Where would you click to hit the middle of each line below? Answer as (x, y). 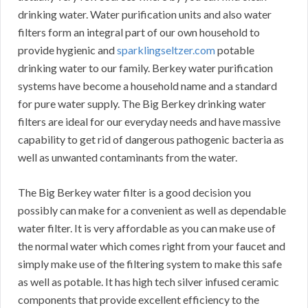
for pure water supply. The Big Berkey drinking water (142, 104)
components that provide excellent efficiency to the (139, 300)
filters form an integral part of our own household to (139, 32)
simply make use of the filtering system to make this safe (150, 264)
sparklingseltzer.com (166, 50)
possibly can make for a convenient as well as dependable (152, 210)
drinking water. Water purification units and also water (145, 14)
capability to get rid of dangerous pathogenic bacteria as (151, 140)
